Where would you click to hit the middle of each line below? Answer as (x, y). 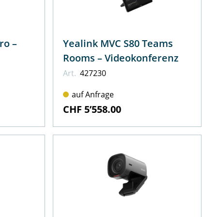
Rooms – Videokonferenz (142, 58)
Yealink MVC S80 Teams (118, 43)
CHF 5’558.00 (92, 109)
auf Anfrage (93, 94)
